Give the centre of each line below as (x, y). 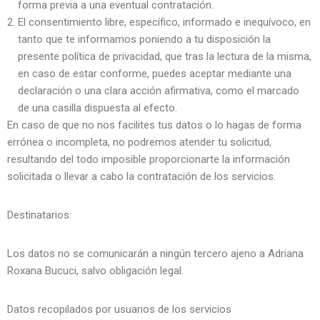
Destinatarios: (39, 215)
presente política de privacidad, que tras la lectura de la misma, (165, 56)
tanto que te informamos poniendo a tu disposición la (144, 39)
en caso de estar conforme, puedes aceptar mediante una (155, 73)
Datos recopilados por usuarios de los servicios (119, 309)
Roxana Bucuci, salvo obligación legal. (95, 270)
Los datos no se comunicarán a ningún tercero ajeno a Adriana (155, 253)
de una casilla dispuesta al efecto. (97, 107)
